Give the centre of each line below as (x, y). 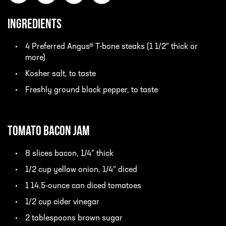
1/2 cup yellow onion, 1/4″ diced (81, 170)
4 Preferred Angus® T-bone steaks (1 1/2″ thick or (111, 47)
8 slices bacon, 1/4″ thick (69, 154)
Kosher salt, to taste (61, 74)
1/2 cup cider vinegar (62, 203)
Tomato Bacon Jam (49, 132)
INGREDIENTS (35, 25)
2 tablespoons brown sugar (74, 219)
